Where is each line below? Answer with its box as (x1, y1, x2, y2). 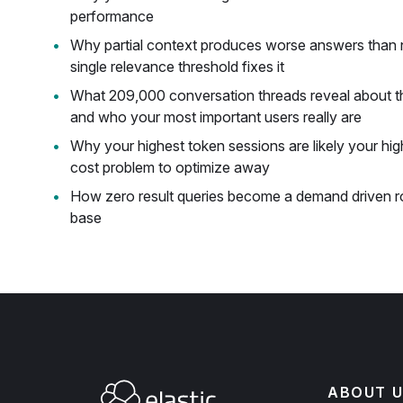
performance (70, 7, 154, 25)
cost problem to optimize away (70, 158, 270, 176)
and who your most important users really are (70, 108, 362, 126)
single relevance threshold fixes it (70, 58, 284, 76)
